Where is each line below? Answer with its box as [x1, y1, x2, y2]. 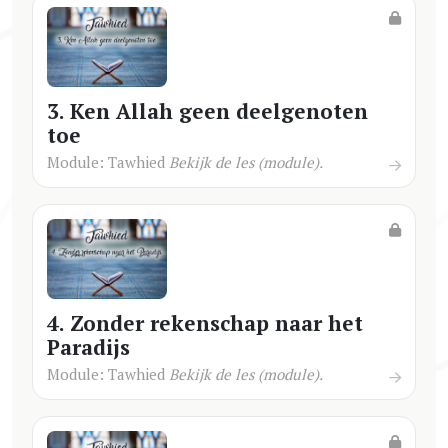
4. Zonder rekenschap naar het [47, 309, 363, 337]
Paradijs [47, 333, 130, 361]
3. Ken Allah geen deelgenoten [47, 97, 368, 125]
